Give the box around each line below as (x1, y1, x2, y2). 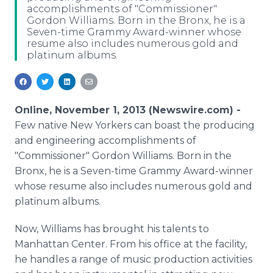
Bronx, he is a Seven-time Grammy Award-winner (15, 165, 253, 177)
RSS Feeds (38, 15, 88, 27)
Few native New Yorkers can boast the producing (15, 119, 255, 131)
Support (40, 44, 79, 56)
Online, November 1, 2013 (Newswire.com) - (15, 104, 241, 116)
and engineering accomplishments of (15, 135, 196, 146)
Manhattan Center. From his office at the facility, (15, 238, 247, 250)
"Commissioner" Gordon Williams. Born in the (15, 150, 232, 161)
